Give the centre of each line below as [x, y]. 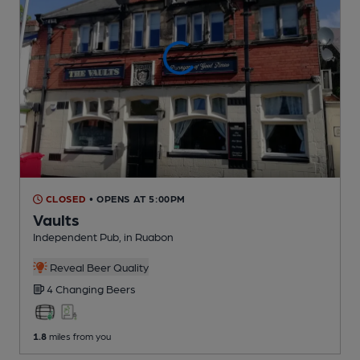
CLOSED [65, 199]
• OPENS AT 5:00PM [137, 199]
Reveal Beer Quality [98, 267]
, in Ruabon [146, 237]
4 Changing [76, 289]
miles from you [79, 336]
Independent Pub [76, 237]
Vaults [56, 220]
